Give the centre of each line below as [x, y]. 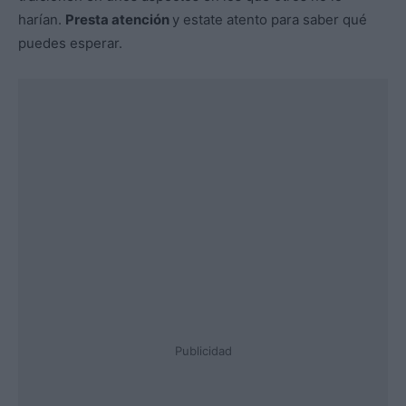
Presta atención [119, 20]
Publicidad [203, 351]
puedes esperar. [70, 43]
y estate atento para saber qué [270, 20]
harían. [42, 20]
